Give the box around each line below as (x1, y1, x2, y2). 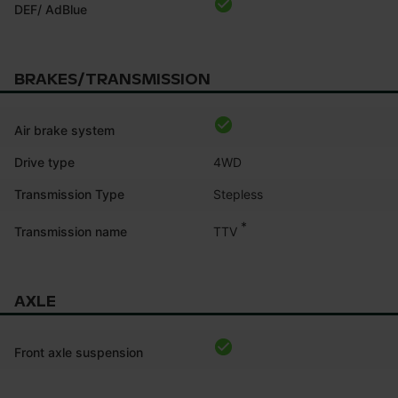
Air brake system (14, 122, 115, 138)
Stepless (213, 186, 263, 202)
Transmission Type (14, 186, 124, 202)
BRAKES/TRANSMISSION (14, 69, 211, 89)
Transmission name (14, 223, 127, 239)
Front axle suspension (14, 344, 143, 360)
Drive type (14, 154, 75, 170)
